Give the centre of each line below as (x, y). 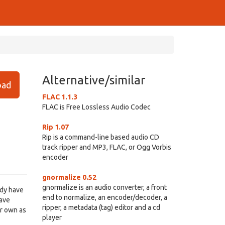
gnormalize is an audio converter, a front (104, 187)
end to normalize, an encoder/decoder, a (104, 197)
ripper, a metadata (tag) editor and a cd (101, 207)
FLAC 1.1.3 (60, 97)
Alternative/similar (93, 80)
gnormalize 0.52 (69, 177)
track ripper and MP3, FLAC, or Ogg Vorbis (106, 147)
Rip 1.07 (55, 127)
